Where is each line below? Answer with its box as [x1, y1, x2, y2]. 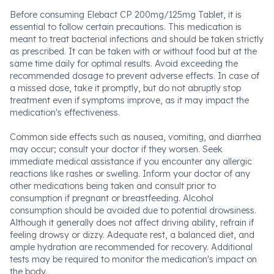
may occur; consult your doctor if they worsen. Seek [10, 144, 223, 155]
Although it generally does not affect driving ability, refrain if [10, 217, 254, 228]
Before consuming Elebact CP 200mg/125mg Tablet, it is [10, 9, 242, 20]
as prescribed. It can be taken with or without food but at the [10, 46, 257, 57]
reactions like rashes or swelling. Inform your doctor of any [10, 168, 250, 179]
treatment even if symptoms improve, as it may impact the [10, 95, 249, 106]
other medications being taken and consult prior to [10, 180, 216, 191]
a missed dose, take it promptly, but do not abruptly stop [10, 83, 241, 94]
